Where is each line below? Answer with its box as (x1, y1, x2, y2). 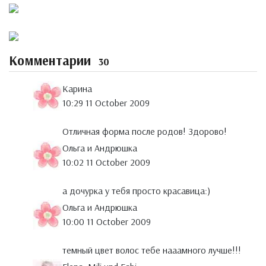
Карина (62, 83, 92, 95)
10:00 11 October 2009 (62, 216, 151, 228)
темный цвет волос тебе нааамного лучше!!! (62, 244, 241, 256)
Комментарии (9, 52, 94, 69)
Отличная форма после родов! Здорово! (62, 125, 227, 138)
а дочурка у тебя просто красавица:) (62, 185, 210, 197)
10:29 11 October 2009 (62, 97, 150, 109)
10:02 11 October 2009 (62, 156, 150, 169)
